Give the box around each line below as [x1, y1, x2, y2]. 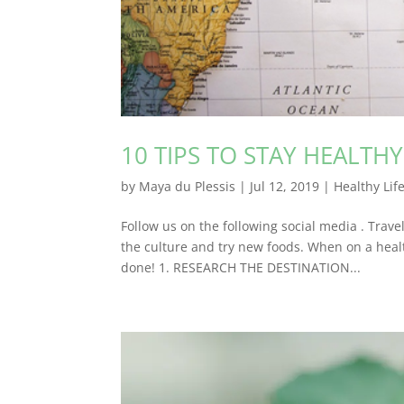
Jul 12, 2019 [250, 178, 320, 196]
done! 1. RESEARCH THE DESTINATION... [121, 259, 362, 277]
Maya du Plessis [139, 178, 236, 196]
